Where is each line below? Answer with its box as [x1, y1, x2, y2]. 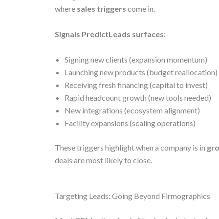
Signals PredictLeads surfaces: [55, 29, 166, 39]
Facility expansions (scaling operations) [65, 118, 196, 128]
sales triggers [77, 4, 126, 14]
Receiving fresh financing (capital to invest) [65, 80, 208, 89]
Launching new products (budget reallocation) [65, 67, 218, 77]
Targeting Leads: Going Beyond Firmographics [55, 191, 210, 201]
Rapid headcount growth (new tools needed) [65, 92, 211, 102]
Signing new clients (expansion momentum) [65, 54, 207, 64]
